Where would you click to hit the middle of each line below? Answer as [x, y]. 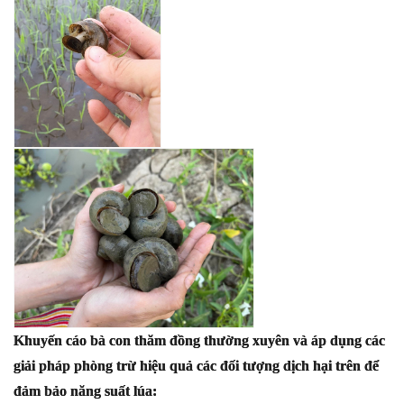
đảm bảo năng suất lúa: [85, 391]
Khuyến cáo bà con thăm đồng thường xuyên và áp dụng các [199, 340]
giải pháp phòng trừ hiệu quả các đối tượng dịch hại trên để [196, 366]
